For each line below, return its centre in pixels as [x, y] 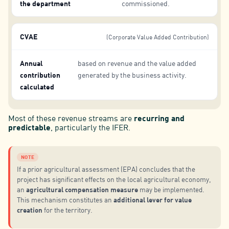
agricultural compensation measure [82, 189]
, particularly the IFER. [90, 127]
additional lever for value [153, 199]
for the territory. [68, 210]
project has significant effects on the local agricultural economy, [114, 179]
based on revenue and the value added [137, 63]
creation [30, 210]
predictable [29, 127]
